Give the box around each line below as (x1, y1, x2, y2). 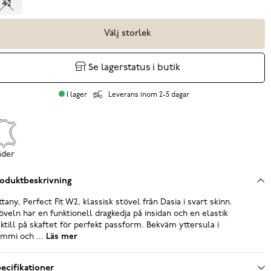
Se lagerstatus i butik (88, 62, 181, 73)
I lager (66, 91, 87, 99)
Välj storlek (104, 29, 152, 38)
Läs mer (43, 232, 77, 241)
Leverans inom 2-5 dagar (108, 91, 190, 99)
